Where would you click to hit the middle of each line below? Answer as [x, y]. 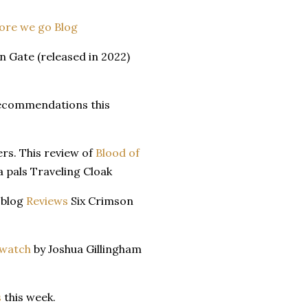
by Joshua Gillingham [86, 249]
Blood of [118, 152]
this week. [29, 297]
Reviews [47, 200]
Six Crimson [101, 200]
